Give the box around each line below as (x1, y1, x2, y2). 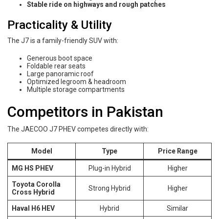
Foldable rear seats (27, 62, 86, 70)
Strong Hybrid (88, 184, 131, 192)
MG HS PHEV (12, 164, 53, 172)
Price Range (157, 147, 197, 155)
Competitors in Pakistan (7, 103, 163, 120)
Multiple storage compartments (27, 85, 125, 93)
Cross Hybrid (12, 188, 55, 196)
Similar (167, 204, 188, 212)
